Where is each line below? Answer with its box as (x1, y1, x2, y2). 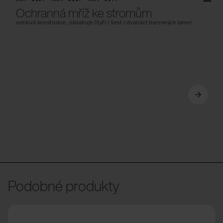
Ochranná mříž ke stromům (16, 4, 152, 22)
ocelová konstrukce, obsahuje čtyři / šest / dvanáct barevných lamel (16, 19, 192, 27)
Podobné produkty (8, 175, 119, 197)
